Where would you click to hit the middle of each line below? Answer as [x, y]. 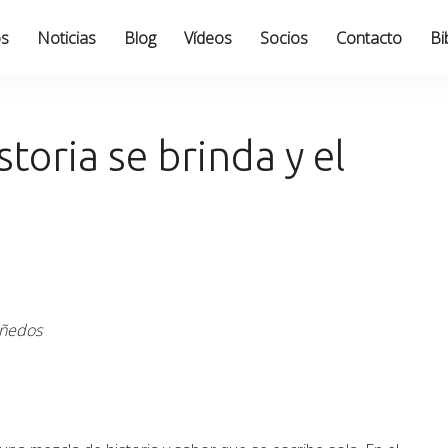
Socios [283, 38]
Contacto [368, 38]
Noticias [66, 38]
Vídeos [207, 38]
